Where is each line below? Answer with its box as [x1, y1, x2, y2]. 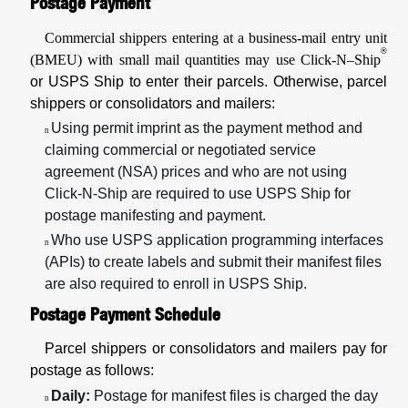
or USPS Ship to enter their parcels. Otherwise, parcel [30, 73, 387, 89]
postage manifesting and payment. [45, 207, 266, 223]
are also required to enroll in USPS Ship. [45, 276, 307, 292]
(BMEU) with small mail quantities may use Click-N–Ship [30, 51, 381, 67]
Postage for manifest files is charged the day [90, 387, 378, 403]
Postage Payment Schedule [30, 302, 220, 325]
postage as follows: [30, 362, 154, 379]
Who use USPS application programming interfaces [51, 232, 383, 249]
